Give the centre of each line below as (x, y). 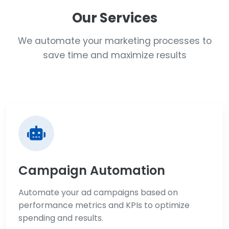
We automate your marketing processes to (114, 41)
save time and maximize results (114, 55)
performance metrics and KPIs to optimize (104, 205)
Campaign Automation (92, 170)
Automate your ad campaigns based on (98, 192)
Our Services (114, 18)
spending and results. (61, 218)
